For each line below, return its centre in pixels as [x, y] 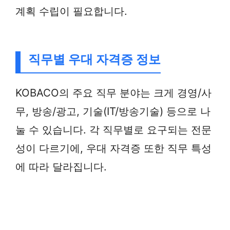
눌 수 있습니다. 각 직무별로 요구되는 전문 [113, 130]
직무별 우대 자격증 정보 [94, 60]
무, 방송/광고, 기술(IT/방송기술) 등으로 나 [113, 111]
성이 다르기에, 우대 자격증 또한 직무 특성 [113, 148]
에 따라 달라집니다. [61, 167]
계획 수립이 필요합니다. [71, 11]
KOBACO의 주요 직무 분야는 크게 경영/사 [113, 93]
